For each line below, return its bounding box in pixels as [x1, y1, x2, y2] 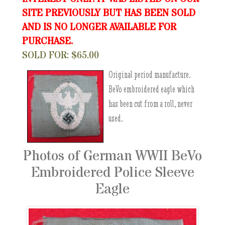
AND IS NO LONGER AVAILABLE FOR [22, 21, 177, 34]
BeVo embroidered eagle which [108, 83, 195, 95]
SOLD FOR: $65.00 [22, 49, 99, 62]
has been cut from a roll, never [108, 98, 193, 109]
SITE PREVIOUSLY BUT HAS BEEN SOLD [22, 7, 196, 20]
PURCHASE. [22, 35, 73, 48]
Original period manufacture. [108, 69, 191, 80]
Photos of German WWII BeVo [23, 147, 202, 166]
